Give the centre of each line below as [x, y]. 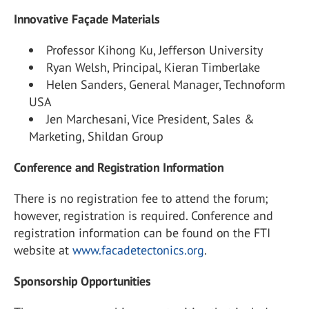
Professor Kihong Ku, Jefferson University [154, 50]
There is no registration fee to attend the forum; [141, 198]
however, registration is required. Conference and [143, 216]
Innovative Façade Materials [87, 19]
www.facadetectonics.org [138, 250]
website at [43, 250]
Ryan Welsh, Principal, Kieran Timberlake [153, 67]
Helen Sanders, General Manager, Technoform [166, 84]
